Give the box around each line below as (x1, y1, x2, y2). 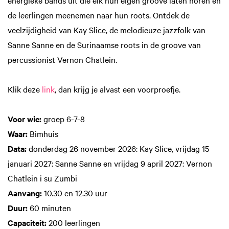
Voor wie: (8, 113, 43, 125)
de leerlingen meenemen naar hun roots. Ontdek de (8, 9, 190, 20)
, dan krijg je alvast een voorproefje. (55, 83, 180, 95)
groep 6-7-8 (43, 113, 85, 125)
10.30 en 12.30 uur (42, 187, 107, 199)
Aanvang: (8, 187, 42, 199)
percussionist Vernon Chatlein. (8, 54, 117, 65)
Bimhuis (30, 128, 58, 140)
